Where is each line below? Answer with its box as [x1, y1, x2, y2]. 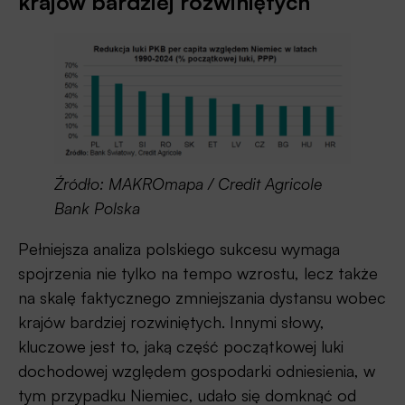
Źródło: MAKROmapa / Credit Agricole [54, 173, 322, 193]
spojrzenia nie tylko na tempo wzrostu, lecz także [18, 262, 378, 283]
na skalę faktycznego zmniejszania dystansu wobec [18, 287, 386, 307]
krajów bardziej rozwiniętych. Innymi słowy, [18, 311, 325, 332]
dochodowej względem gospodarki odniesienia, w [18, 360, 375, 381]
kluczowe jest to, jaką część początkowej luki [18, 335, 344, 356]
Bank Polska [54, 197, 140, 218]
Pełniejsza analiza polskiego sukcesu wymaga [18, 238, 340, 259]
